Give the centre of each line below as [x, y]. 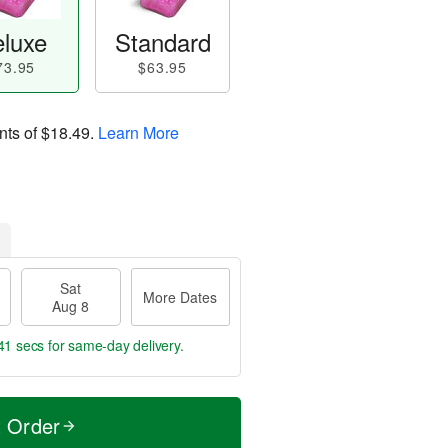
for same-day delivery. [114, 345]
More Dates [180, 297]
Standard [162, 41]
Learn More [138, 132]
